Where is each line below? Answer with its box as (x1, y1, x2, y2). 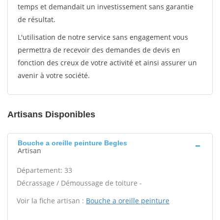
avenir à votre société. (18, 71, 90, 80)
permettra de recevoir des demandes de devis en (18, 45, 180, 55)
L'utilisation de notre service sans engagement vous (18, 32, 188, 42)
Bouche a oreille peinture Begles (18, 139, 127, 147)
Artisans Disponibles (7, 110, 95, 119)
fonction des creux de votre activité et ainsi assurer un (18, 58, 197, 67)
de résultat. (18, 15, 55, 24)
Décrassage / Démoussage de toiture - (17, 178, 142, 188)
